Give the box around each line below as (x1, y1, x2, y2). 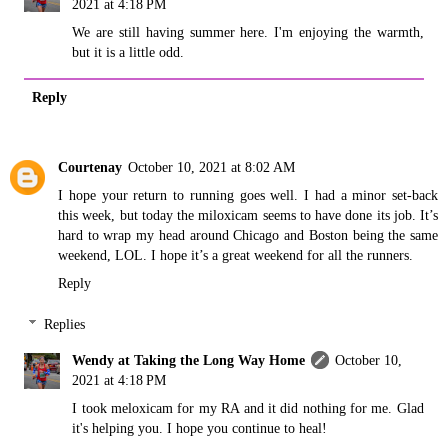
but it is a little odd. (72, 43, 185, 60)
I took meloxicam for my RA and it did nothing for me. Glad (72, 400, 424, 417)
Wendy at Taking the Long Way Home (72, 352, 306, 369)
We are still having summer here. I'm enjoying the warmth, (72, 23, 424, 40)
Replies (44, 316, 86, 333)
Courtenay (58, 158, 122, 175)
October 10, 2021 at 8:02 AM (128, 158, 295, 175)
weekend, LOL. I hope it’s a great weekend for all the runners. (58, 246, 413, 263)
